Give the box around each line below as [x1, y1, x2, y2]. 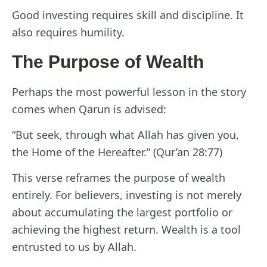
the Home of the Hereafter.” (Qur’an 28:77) [12, 145, 222, 160]
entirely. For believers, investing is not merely [12, 188, 241, 203]
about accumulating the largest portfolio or [12, 205, 232, 220]
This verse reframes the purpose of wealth [12, 170, 225, 185]
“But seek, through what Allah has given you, [12, 128, 239, 142]
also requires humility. [12, 25, 125, 40]
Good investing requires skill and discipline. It [12, 8, 244, 23]
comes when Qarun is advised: [12, 101, 166, 116]
